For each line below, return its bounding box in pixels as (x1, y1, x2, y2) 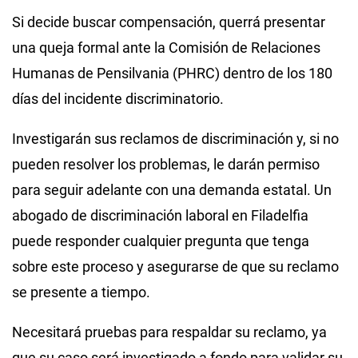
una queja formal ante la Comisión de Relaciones (12, 38, 320, 56)
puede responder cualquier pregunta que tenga (12, 232, 309, 249)
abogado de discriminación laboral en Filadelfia (12, 206, 308, 224)
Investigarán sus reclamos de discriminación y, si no (12, 129, 339, 147)
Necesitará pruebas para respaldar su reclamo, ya (12, 323, 327, 340)
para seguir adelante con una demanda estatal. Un (12, 181, 332, 198)
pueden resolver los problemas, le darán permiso (12, 155, 320, 173)
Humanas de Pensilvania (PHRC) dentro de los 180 (12, 64, 332, 82)
